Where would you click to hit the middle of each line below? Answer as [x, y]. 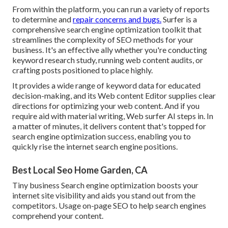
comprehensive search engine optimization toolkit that [107, 29]
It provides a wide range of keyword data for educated [106, 85]
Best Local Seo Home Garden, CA [80, 170]
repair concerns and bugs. [117, 19]
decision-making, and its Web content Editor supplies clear [114, 95]
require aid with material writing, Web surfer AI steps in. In [113, 116]
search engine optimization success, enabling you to [102, 136]
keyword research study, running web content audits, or [108, 60]
